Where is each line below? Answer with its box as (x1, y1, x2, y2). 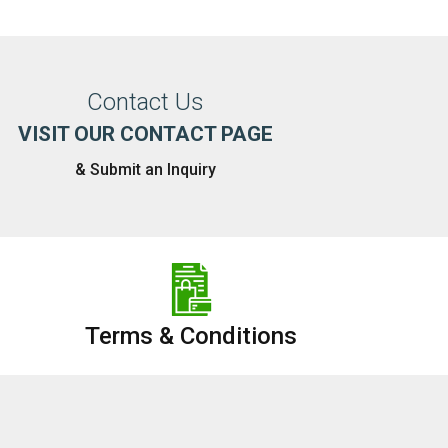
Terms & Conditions (85, 322, 298, 351)
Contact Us (86, 87, 204, 116)
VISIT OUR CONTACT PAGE (17, 122, 273, 147)
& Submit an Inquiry (74, 159, 216, 179)
